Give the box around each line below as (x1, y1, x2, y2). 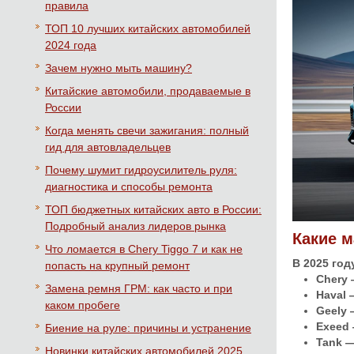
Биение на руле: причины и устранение (45, 322, 251, 334)
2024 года (45, 39, 96, 51)
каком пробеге (45, 299, 120, 311)
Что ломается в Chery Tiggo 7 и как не (45, 243, 243, 255)
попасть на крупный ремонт (45, 259, 190, 272)
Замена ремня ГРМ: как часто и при (45, 282, 232, 295)
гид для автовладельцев (45, 141, 171, 153)
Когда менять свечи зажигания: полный (45, 124, 249, 137)
